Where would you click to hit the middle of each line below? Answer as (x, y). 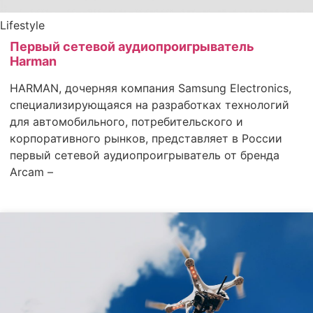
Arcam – (31, 172)
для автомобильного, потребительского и (126, 121)
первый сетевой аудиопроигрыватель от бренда (145, 155)
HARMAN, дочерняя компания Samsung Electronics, (151, 88)
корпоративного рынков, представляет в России (146, 138)
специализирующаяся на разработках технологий (150, 104)
